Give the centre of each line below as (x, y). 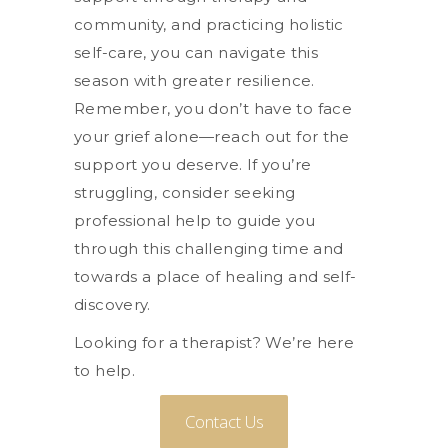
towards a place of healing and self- (215, 276)
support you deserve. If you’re (193, 164)
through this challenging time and (209, 248)
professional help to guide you (195, 220)
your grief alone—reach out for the (212, 136)
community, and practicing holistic (209, 24)
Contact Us (224, 421)
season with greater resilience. (194, 80)
